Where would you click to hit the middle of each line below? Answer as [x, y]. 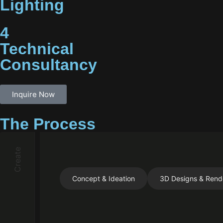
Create [17, 160]
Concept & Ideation [104, 179]
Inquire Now [33, 95]
